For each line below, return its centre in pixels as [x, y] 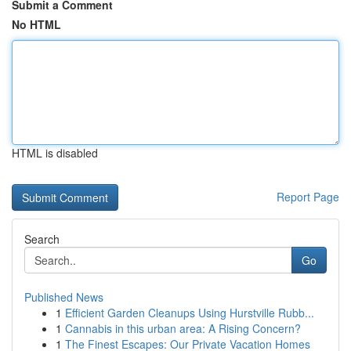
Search [42, 239]
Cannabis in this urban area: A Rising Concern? [183, 328]
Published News [64, 297]
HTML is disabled [55, 153]
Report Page [308, 197]
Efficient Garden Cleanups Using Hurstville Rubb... [190, 313]
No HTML [36, 24]
